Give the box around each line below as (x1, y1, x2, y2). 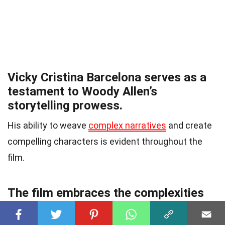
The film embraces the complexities (8, 186, 204, 200)
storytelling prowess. (8, 98, 123, 113)
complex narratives (88, 120, 166, 131)
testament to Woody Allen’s (8, 84, 157, 99)
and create (166, 120, 212, 131)
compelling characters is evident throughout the (8, 136, 202, 147)
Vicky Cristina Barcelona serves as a (8, 70, 206, 85)
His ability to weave (8, 120, 88, 131)
